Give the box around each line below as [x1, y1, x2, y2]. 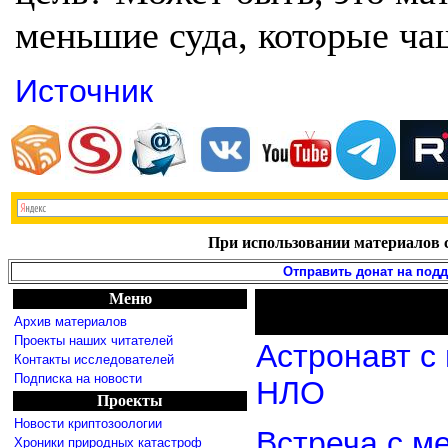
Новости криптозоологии [14, 416, 162, 431]
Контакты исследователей [14, 352, 174, 367]
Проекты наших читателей [14, 333, 173, 348]
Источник [15, 73, 153, 109]
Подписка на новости [14, 371, 142, 386]
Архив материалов [14, 314, 127, 329]
